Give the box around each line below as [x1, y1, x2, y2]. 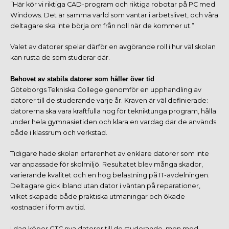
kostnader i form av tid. [10, 203, 85, 212]
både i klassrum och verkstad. [10, 128, 107, 136]
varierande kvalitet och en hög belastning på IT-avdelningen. [10, 171, 210, 179]
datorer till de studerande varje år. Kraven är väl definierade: [10, 96, 208, 104]
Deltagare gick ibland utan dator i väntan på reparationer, [10, 182, 200, 190]
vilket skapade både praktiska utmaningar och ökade [10, 193, 185, 201]
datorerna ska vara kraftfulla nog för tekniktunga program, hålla [10, 107, 216, 115]
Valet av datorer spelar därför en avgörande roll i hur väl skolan [10, 43, 216, 51]
